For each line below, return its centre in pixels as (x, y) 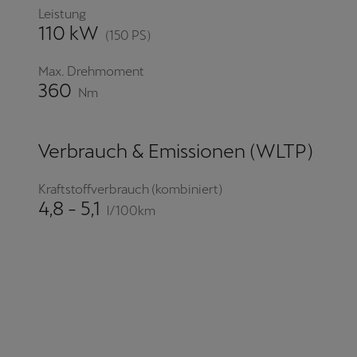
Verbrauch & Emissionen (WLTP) (176, 151)
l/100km (131, 210)
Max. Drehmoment (91, 72)
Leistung (62, 14)
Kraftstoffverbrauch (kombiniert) (130, 190)
